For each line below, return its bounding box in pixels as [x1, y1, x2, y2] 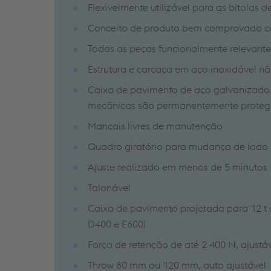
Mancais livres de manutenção [88, 119, 223, 132]
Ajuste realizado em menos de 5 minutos [88, 160, 267, 173]
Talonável [88, 181, 131, 194]
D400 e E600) [88, 217, 146, 230]
